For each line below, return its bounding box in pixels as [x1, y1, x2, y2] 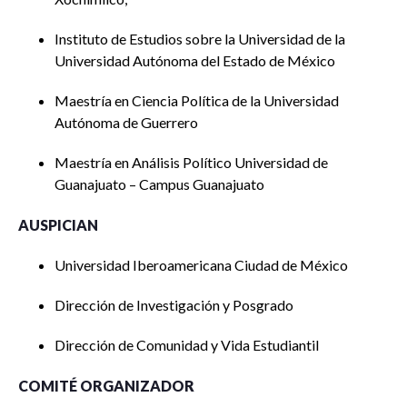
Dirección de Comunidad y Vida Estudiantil [55, 336, 319, 353]
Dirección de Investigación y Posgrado [55, 296, 293, 313]
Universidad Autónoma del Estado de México [55, 52, 335, 69]
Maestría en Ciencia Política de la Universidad [55, 92, 339, 109]
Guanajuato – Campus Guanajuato [55, 175, 264, 193]
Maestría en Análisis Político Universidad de [55, 154, 328, 171]
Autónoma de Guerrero [55, 114, 198, 131]
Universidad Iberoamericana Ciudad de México [55, 256, 348, 273]
